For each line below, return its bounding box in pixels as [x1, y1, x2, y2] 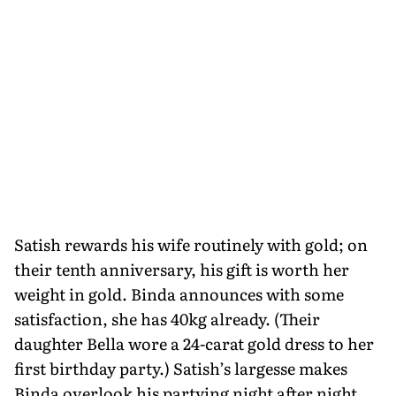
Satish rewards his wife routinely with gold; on [14, 232, 368, 256]
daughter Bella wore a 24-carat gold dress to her [14, 331, 374, 355]
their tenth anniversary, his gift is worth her [14, 256, 349, 281]
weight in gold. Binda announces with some [14, 281, 344, 306]
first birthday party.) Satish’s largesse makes [14, 355, 347, 380]
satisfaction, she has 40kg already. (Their [14, 306, 320, 331]
